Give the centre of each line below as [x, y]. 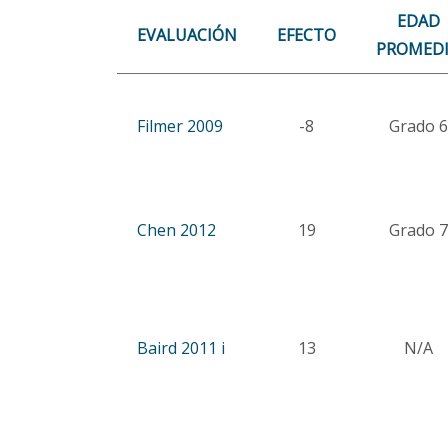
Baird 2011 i [181, 348]
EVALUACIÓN [187, 35]
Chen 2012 [176, 230]
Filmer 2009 [180, 126]
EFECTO [306, 35]
